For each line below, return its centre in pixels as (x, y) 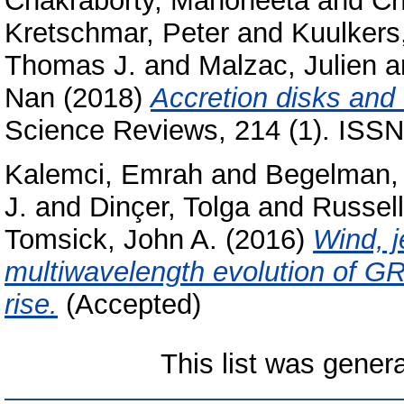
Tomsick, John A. (111, 239)
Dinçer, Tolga (170, 207)
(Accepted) (129, 304)
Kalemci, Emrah (104, 174)
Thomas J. (70, 66)
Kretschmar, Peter (117, 33)
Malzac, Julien (288, 66)
